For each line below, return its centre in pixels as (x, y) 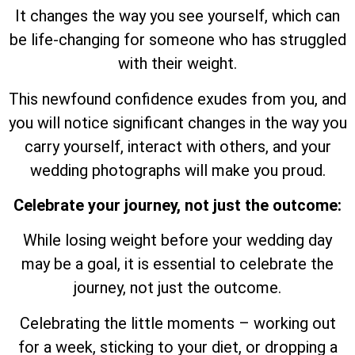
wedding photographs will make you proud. (177, 170)
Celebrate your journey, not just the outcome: (177, 205)
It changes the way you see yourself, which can (177, 16)
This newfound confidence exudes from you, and (177, 99)
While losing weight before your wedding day (177, 240)
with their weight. (177, 64)
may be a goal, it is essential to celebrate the (177, 264)
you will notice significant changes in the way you (177, 122)
